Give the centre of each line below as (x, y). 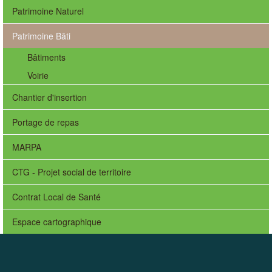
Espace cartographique (57, 222)
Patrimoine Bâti (41, 36)
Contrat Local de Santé (56, 197)
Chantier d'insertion (49, 97)
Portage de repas (46, 122)
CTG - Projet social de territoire (72, 172)
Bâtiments (46, 57)
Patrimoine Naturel (48, 11)
